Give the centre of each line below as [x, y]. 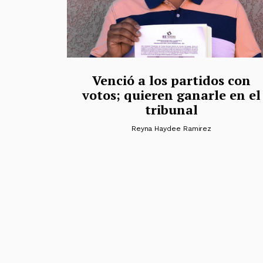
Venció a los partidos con [171, 80]
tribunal [171, 109]
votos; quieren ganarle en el [171, 95]
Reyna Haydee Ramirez [171, 128]
